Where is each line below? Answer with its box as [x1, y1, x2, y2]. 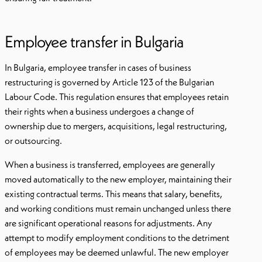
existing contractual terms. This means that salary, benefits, [5, 188, 222, 199]
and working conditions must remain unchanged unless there [5, 202, 231, 214]
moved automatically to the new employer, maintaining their [5, 173, 232, 185]
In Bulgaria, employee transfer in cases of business [5, 61, 191, 73]
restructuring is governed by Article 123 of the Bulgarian [5, 76, 214, 88]
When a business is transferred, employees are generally [5, 158, 215, 170]
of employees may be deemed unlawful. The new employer [5, 246, 229, 258]
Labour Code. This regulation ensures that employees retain [5, 91, 229, 102]
